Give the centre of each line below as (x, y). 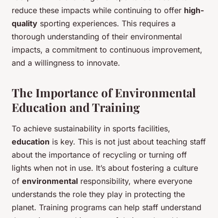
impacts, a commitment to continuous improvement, (107, 50)
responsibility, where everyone (135, 181)
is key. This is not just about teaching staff (128, 142)
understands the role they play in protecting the (98, 194)
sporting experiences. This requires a (107, 24)
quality (25, 24)
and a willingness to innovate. (66, 63)
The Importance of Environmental (104, 93)
